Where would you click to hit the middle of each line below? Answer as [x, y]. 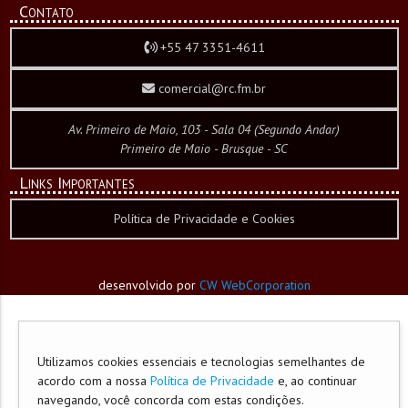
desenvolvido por [148, 285]
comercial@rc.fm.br [210, 89]
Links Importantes [77, 182]
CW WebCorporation [255, 285]
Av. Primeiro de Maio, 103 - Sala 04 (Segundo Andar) [204, 130]
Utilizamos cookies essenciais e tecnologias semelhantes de [201, 362]
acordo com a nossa [94, 381]
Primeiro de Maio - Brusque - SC [204, 149]
